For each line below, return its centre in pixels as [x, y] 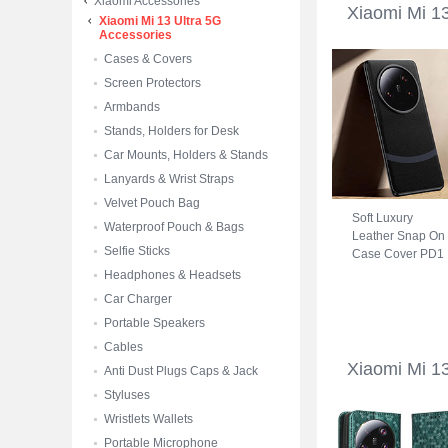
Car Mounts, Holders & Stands [186, 155]
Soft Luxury [382, 218]
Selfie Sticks [137, 251]
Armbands [132, 107]
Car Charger [138, 299]
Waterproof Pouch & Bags [174, 227]
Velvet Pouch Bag [152, 203]
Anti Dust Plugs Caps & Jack [181, 371]
